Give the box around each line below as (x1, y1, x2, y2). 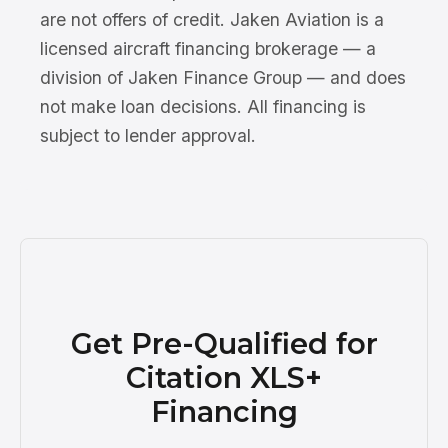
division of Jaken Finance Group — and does (40, 66, 406, 88)
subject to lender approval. (40, 124, 256, 146)
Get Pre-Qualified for (70, 325, 378, 361)
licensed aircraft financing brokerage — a (40, 37, 376, 59)
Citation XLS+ (126, 359, 322, 395)
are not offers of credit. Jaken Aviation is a (40, 8, 384, 30)
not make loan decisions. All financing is (40, 95, 366, 117)
